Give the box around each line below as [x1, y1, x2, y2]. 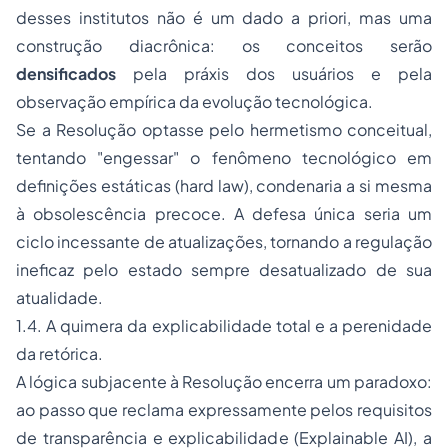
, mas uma [347, 7, 433, 29]
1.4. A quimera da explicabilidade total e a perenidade [16, 315, 432, 337]
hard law [179, 175, 244, 197]
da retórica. [16, 343, 103, 365]
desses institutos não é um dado [16, 7, 292, 29]
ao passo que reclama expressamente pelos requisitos [16, 399, 432, 421]
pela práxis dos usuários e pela [116, 63, 432, 85]
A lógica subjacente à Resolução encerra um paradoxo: [16, 371, 432, 393]
